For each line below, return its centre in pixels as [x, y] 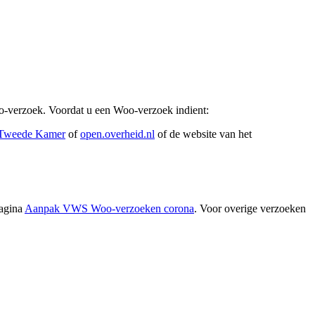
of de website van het [203, 134]
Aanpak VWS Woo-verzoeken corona [109, 209]
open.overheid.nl [117, 134]
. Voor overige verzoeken [250, 209]
